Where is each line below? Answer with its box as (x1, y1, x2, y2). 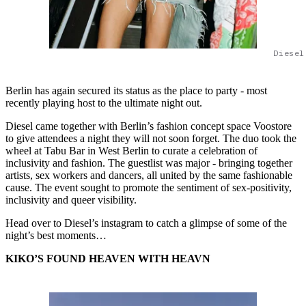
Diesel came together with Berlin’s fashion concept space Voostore (5, 120, 292, 132)
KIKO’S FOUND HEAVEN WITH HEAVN (5, 252, 210, 264)
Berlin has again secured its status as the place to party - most (5, 84, 267, 96)
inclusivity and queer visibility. (5, 193, 139, 206)
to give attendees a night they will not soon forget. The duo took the (5, 132, 296, 144)
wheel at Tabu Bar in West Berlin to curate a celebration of (5, 144, 258, 156)
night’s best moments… (5, 229, 107, 241)
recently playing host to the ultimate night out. (5, 96, 205, 109)
